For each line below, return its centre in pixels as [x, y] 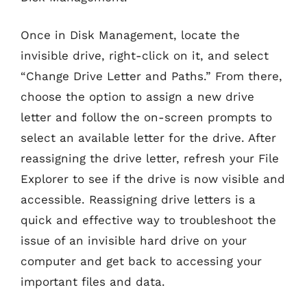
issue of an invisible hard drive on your [134, 241]
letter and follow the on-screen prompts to [146, 117]
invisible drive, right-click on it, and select [145, 56]
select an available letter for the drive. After [148, 138]
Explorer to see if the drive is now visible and [153, 179]
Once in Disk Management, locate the [130, 35]
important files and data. [93, 282]
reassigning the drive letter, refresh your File [150, 158]
